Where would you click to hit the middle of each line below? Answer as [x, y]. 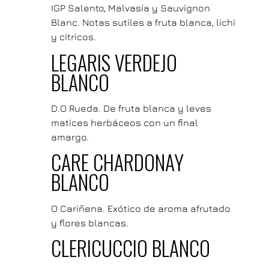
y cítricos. [73, 37]
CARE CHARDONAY [117, 162]
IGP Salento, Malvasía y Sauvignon [130, 8]
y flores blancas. [89, 222]
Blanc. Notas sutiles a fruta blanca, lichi [143, 23]
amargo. [70, 137]
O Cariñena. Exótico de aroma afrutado [141, 208]
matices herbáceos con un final [124, 123]
